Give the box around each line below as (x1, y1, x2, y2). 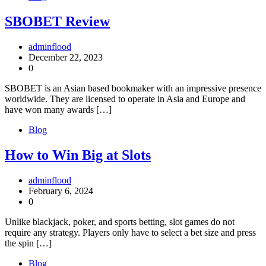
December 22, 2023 (28, 52, 103, 63)
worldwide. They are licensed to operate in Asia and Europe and (5, 94, 245, 104)
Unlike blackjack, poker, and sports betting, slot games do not (5, 217, 235, 227)
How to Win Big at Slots (5, 147, 151, 163)
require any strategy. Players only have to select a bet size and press (5, 227, 256, 238)
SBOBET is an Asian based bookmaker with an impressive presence (5, 83, 261, 94)
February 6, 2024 (28, 186, 93, 197)
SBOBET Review (5, 14, 110, 30)
